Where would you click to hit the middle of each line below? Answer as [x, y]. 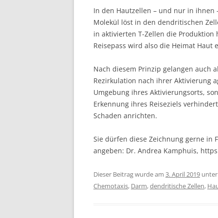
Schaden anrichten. [125, 116]
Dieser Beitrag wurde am [129, 174]
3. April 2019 [183, 174]
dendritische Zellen [177, 186]
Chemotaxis [111, 186]
